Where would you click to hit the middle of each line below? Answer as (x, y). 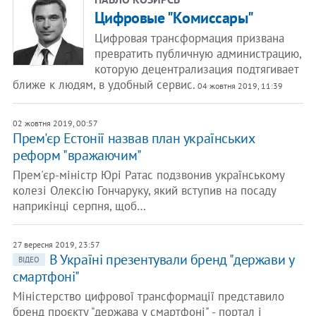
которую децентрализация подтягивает (196, 69)
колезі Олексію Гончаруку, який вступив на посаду (144, 190)
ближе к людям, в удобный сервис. (104, 85)
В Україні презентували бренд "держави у (171, 260)
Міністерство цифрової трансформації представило (148, 296)
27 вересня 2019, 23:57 (56, 244)
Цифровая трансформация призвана (189, 38)
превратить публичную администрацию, (198, 54)
